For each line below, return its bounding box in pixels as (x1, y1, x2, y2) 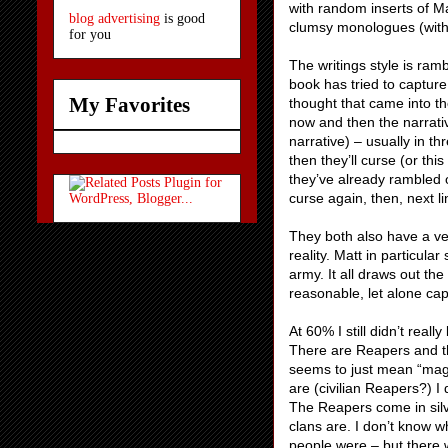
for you (69, 27, 111, 43)
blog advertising (69, 11, 160, 27)
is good (160, 11, 205, 27)
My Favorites (69, 93, 190, 118)
